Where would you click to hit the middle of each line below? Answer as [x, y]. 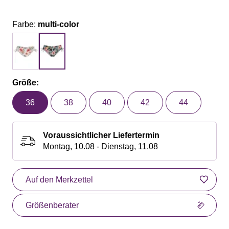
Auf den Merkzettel [59, 179]
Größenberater [52, 205]
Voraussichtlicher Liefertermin [101, 135]
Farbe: [25, 24]
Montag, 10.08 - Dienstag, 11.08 [100, 146]
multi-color [59, 24]
